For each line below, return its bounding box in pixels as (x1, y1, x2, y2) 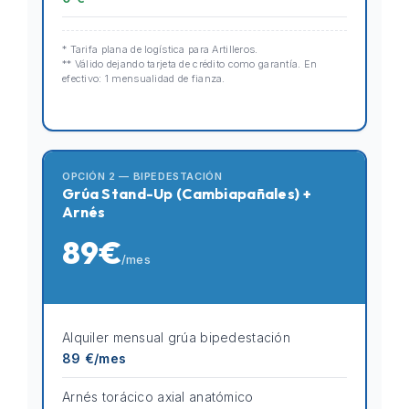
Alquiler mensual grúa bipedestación (62, 330, 290, 345)
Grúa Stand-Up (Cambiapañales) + (62, 184, 311, 203)
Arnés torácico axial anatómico (62, 389, 254, 404)
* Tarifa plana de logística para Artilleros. (62, 43, 258, 56)
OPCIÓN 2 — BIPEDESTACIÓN (62, 170, 223, 183)
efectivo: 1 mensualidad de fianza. (62, 72, 225, 85)
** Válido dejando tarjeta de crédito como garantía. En (62, 58, 318, 70)
